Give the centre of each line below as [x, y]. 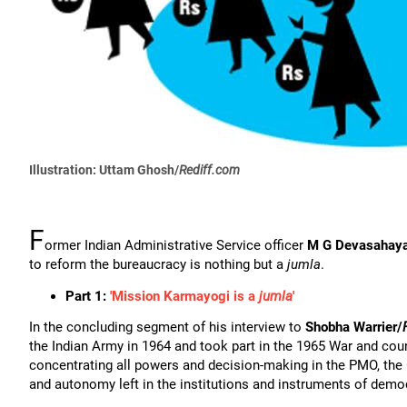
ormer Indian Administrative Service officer [176, 245]
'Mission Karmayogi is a [184, 296]
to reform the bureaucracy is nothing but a [158, 264]
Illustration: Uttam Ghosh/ [104, 170]
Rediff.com [209, 170]
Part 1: [88, 296]
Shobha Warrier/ [354, 327]
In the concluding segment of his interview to [167, 327]
